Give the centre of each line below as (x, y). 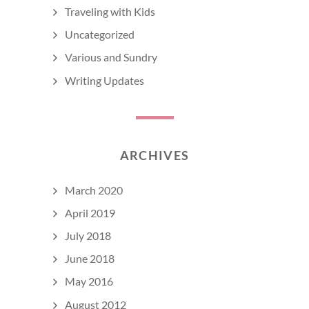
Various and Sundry (111, 57)
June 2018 (90, 259)
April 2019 (90, 212)
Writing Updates (104, 80)
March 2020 (94, 190)
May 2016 (89, 281)
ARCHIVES (154, 155)
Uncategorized (100, 34)
